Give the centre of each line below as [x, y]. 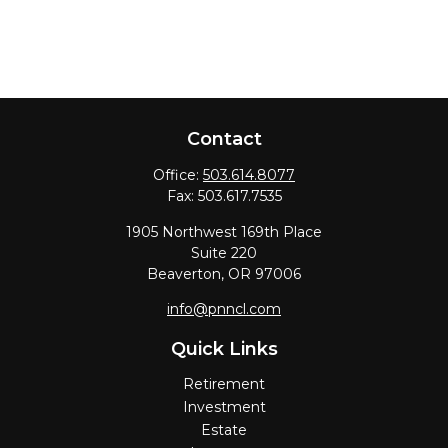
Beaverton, [185, 274]
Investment [224, 407]
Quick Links [224, 349]
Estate [224, 430]
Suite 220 [224, 253]
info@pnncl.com [224, 309]
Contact [224, 139]
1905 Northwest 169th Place [224, 232]
